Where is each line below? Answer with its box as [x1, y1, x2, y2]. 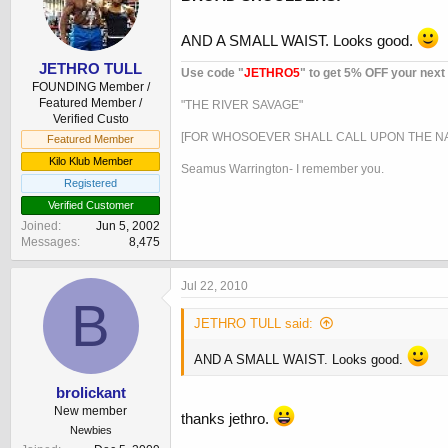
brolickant [55, 383, 126, 401]
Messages [21, 235, 77, 250]
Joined [21, 219, 58, 234]
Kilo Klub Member [48, 155, 133, 168]
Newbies [69, 423, 112, 436]
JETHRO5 [244, 65, 300, 80]
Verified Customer [47, 199, 134, 212]
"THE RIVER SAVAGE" [181, 97, 303, 112]
